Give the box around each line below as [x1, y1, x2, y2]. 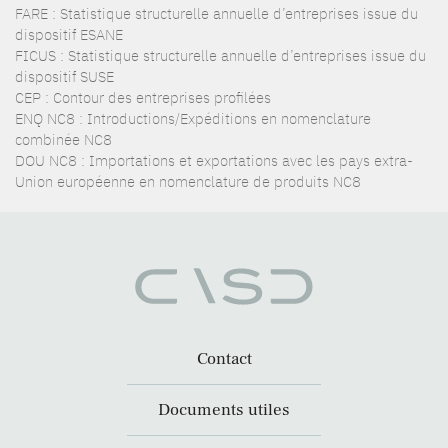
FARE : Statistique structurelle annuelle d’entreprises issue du [15, 4, 418, 23]
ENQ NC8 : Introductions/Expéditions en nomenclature [15, 109, 371, 128]
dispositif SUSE [15, 67, 114, 86]
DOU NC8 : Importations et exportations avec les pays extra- [15, 151, 413, 170]
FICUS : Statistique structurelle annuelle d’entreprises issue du [15, 46, 426, 65]
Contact [196, 348, 252, 371]
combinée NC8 [15, 130, 112, 149]
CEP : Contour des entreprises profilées [15, 88, 271, 107]
